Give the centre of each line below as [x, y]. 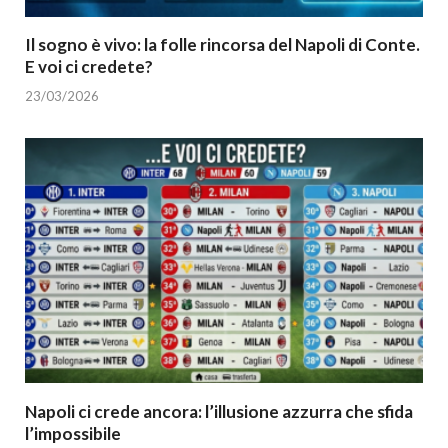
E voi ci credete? [89, 67]
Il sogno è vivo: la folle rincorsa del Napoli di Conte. [222, 45]
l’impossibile [73, 433]
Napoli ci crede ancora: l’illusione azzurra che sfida [219, 411]
